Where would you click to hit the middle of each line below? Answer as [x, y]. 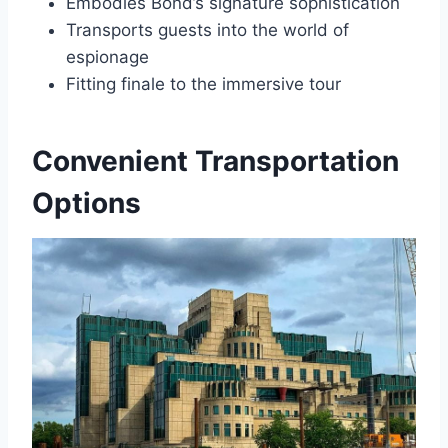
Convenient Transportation [215, 160]
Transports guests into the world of [207, 29]
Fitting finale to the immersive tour [203, 83]
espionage [107, 56]
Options [86, 202]
